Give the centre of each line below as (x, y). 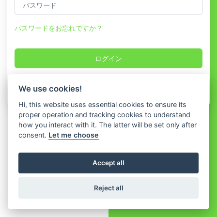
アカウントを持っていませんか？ (95, 85)
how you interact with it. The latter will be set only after (108, 124)
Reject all (108, 188)
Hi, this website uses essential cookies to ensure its (103, 104)
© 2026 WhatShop (108, 195)
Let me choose (74, 135)
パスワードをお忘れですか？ (59, 28)
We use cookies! (50, 88)
